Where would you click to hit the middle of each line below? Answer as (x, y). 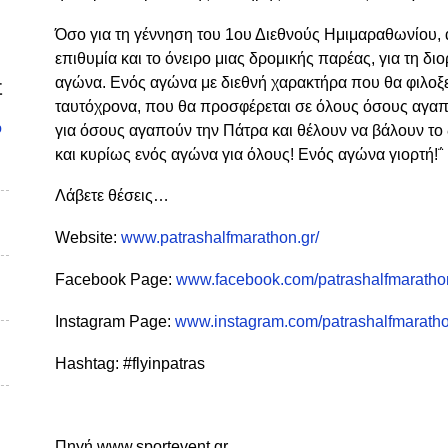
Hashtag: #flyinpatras (130, 363)
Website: (88, 238)
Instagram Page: (115, 321)
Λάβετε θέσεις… (112, 196)
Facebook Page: (115, 279)
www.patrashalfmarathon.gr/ (220, 238)
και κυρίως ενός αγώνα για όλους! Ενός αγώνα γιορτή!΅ (249, 154)
